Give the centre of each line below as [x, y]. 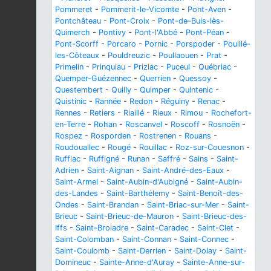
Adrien [67, 171]
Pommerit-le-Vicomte [140, 10]
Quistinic [71, 102]
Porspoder [195, 44]
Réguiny [175, 102]
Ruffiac [68, 159]
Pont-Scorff [77, 44]
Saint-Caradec [163, 228]
